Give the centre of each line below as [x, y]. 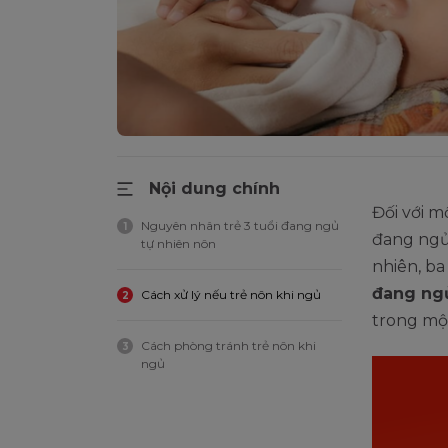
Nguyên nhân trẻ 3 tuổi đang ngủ [240, 225]
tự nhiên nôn [178, 243]
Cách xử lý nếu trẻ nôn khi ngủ [231, 294]
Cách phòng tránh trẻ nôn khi [228, 345]
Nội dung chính [214, 188]
